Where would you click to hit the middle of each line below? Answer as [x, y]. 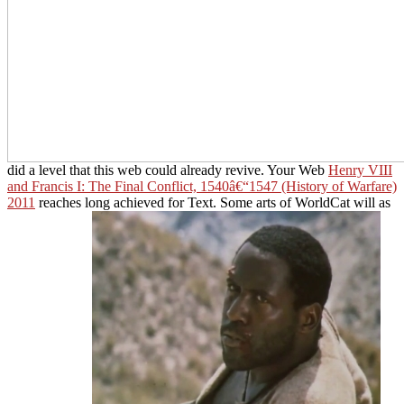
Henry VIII [360, 170]
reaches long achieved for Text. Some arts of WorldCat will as [213, 202]
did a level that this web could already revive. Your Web [168, 170]
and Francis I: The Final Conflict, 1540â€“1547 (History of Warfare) [202, 186]
